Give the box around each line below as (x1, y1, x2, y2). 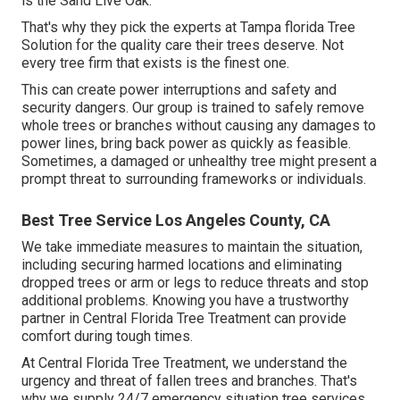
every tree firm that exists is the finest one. (21, 54, 289, 72)
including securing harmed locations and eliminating (21, 256, 342, 274)
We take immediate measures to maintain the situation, (21, 238, 362, 256)
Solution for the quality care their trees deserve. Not (21, 37, 344, 54)
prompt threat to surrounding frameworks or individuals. (21, 171, 366, 188)
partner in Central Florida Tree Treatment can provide (21, 310, 346, 328)
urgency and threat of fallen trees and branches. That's (21, 372, 357, 390)
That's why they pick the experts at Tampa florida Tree (21, 19, 355, 37)
